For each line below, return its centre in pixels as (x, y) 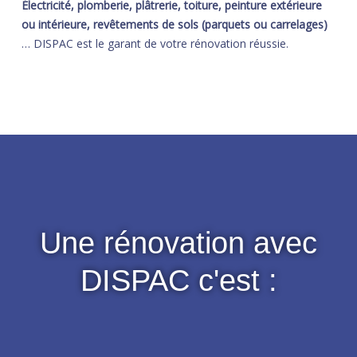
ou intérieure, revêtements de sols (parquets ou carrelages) (174, 24)
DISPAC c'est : (178, 280)
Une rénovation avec (178, 243)
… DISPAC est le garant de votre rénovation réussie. (155, 43)
